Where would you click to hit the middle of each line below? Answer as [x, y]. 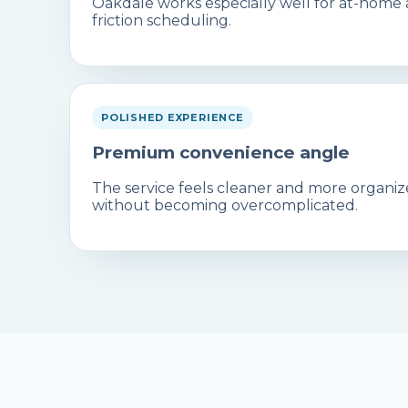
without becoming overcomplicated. [225, 206]
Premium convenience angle [221, 152]
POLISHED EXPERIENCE [173, 117]
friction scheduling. [162, 20]
